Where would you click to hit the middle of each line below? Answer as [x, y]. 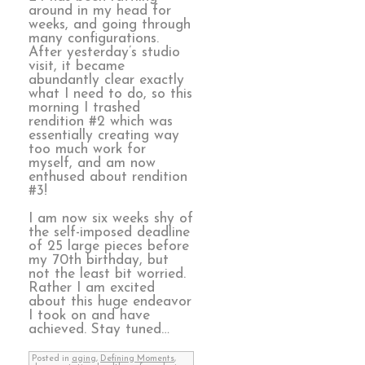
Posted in [52, 359]
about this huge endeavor [110, 302]
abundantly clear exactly [106, 80]
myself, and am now [92, 163]
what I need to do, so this [110, 94]
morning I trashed [84, 108]
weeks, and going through [110, 24]
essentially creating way [104, 135]
